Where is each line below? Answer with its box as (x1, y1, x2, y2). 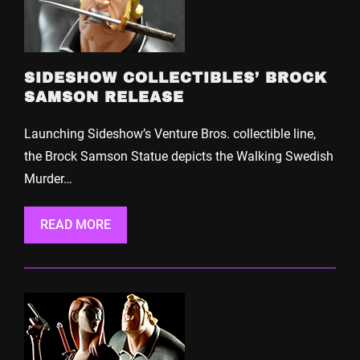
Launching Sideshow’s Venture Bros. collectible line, (24, 125, 316, 141)
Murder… (24, 170, 72, 186)
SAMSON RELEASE (24, 88, 184, 105)
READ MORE (40, 216, 111, 232)
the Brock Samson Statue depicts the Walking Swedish (24, 148, 333, 164)
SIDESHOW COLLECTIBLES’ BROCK (24, 69, 327, 86)
